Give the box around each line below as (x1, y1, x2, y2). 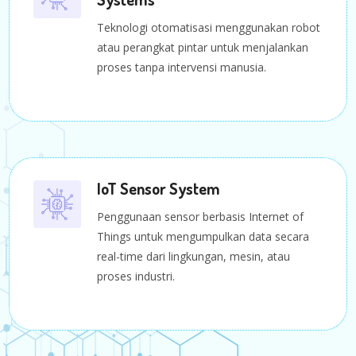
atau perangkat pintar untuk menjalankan (97, 39, 309, 55)
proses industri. (97, 268, 176, 284)
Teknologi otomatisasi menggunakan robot (97, 19, 321, 35)
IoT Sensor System (97, 177, 221, 199)
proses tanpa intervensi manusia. (97, 59, 267, 75)
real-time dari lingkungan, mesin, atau (97, 248, 291, 264)
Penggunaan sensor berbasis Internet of (97, 208, 304, 224)
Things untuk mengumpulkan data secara (97, 228, 310, 244)
